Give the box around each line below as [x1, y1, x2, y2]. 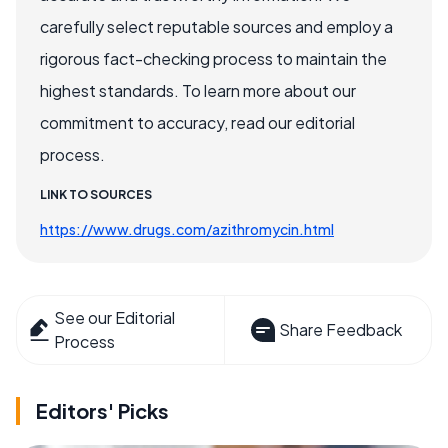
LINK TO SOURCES [40, 186, 152, 202]
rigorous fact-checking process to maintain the [40, 47, 387, 69]
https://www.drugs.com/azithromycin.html [40, 219, 334, 238]
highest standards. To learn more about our [40, 79, 356, 101]
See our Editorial [54, 306, 176, 328]
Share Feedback [278, 318, 402, 340]
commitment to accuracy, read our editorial [40, 111, 355, 133]
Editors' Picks [36, 397, 169, 423]
